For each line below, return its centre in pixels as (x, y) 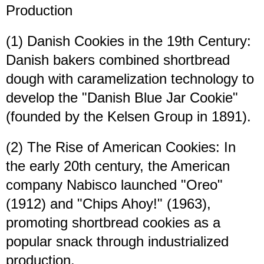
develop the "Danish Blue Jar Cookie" (122, 98)
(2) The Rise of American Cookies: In (121, 147)
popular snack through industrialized (117, 242)
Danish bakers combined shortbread (118, 60)
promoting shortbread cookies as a (113, 223)
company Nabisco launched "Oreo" (114, 185)
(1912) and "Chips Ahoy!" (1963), (108, 204)
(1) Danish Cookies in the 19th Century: (128, 41)
